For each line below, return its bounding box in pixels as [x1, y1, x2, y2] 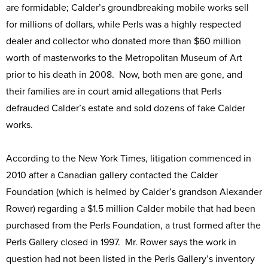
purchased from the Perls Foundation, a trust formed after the [6, 220, 261, 232]
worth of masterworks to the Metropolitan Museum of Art [6, 52, 242, 64]
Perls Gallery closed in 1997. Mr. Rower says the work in [6, 236, 236, 248]
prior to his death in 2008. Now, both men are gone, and [6, 69, 242, 81]
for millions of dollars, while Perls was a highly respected [6, 19, 241, 31]
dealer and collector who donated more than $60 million [6, 35, 241, 47]
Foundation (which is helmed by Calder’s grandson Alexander [6, 186, 262, 198]
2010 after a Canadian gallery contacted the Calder [6, 169, 218, 181]
